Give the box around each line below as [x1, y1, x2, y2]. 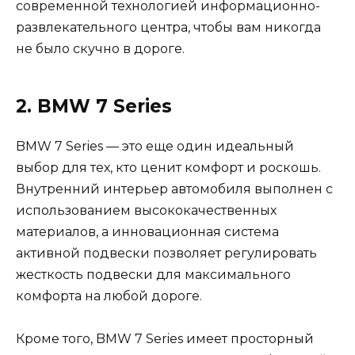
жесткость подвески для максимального [16, 266, 291, 282]
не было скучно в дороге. [16, 40, 185, 56]
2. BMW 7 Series [16, 94, 172, 117]
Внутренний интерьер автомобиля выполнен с [16, 181, 333, 197]
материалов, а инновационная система [16, 223, 279, 239]
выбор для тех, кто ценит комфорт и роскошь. [16, 159, 321, 175]
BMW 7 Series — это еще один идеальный [16, 138, 294, 154]
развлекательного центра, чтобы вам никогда [16, 19, 321, 35]
